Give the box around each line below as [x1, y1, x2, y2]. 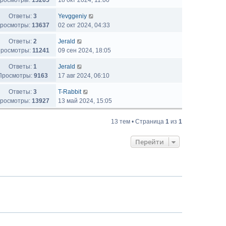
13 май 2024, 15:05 [58, 97, 112, 104]
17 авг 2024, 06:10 [58, 72, 109, 79]
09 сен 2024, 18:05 [58, 47, 111, 54]
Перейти [135, 137, 164, 146]
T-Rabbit [58, 88, 81, 95]
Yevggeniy [58, 13, 87, 20]
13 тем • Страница [111, 118, 165, 125]
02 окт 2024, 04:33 [58, 22, 110, 29]
